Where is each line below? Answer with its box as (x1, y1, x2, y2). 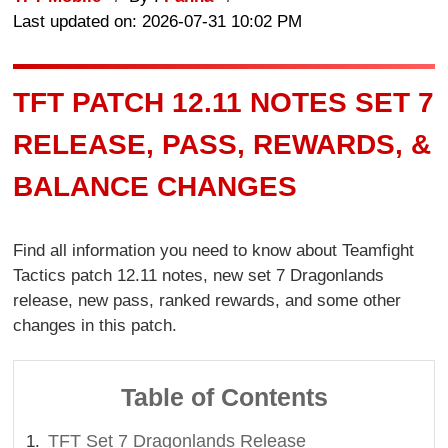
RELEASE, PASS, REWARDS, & (13, 128, 432, 160)
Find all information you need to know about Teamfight (13, 241, 415, 261)
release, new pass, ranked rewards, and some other (13, 291, 402, 311)
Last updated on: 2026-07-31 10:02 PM (13, 11, 303, 31)
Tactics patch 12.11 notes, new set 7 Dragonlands (13, 266, 385, 286)
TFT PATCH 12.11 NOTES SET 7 (13, 86, 435, 118)
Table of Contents (120, 382, 328, 411)
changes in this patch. (13, 316, 178, 336)
